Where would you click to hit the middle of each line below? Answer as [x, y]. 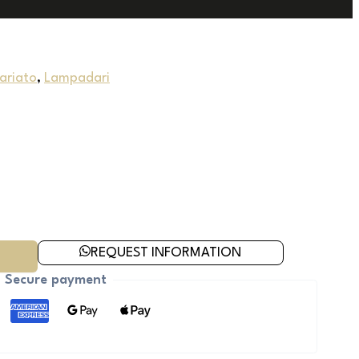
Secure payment [56, 280]
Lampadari [77, 78]
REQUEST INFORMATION [166, 252]
